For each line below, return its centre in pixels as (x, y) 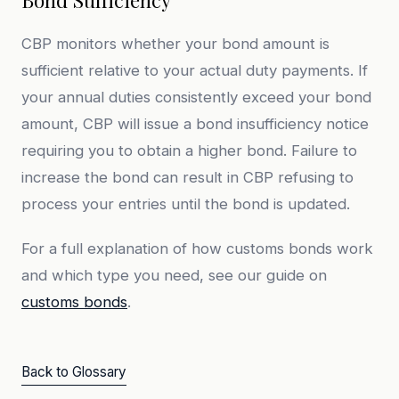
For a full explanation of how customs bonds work (197, 248)
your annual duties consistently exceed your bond (196, 97)
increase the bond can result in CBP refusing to (187, 177)
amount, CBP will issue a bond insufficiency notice (195, 124)
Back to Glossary (74, 372)
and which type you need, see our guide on (174, 275)
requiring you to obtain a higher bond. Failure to (189, 151)
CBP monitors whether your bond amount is (175, 44)
